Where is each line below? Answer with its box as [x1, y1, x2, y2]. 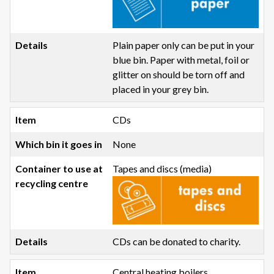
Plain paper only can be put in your [113, 39, 255, 51]
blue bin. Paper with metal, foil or [113, 53, 250, 65]
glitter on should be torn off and [113, 68, 245, 80]
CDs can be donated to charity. [113, 235, 241, 248]
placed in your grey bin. [113, 83, 209, 95]
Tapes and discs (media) [113, 162, 212, 174]
